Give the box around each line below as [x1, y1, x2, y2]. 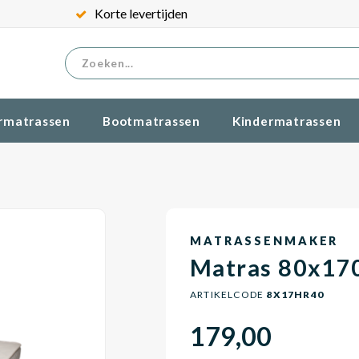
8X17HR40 [264, 288, 325, 301]
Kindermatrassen [232, 113, 341, 128]
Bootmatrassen [102, 113, 200, 128]
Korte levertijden [94, 6, 188, 21]
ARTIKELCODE [190, 288, 264, 301]
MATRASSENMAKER [190, 234, 339, 248]
